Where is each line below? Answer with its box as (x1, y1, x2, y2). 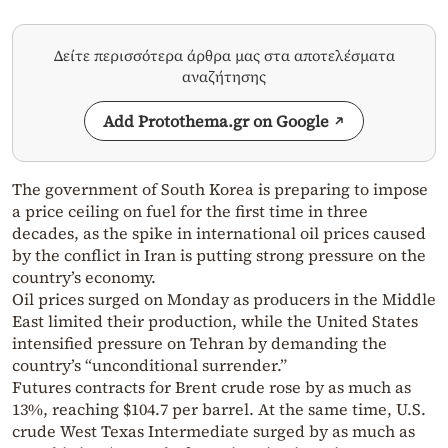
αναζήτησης (182, 65, 266, 87)
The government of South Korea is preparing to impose (12, 177, 428, 200)
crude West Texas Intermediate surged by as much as (12, 419, 415, 442)
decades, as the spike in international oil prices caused (12, 221, 426, 244)
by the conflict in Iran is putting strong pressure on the (12, 243, 426, 266)
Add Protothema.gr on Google (103, 109, 329, 132)
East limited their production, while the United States (12, 309, 418, 332)
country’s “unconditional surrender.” (12, 353, 287, 376)
